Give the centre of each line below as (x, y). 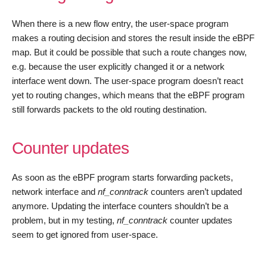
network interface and (55, 192)
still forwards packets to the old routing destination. (109, 109)
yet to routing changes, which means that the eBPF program (128, 95)
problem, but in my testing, (64, 220)
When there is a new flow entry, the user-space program (120, 24)
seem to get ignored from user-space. (85, 235)
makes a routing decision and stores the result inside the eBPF (133, 38)
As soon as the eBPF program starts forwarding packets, (122, 177)
